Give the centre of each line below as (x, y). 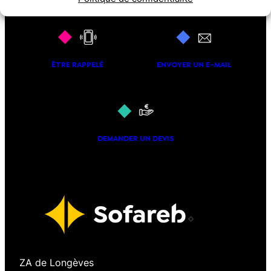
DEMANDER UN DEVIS (135, 139)
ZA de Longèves (57, 262)
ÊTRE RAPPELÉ (77, 65)
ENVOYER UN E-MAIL (194, 65)
